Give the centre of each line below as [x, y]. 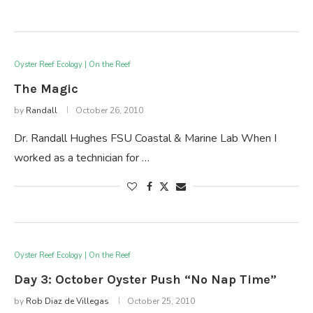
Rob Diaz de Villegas [67, 301]
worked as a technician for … [82, 158]
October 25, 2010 [161, 301]
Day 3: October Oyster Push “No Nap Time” [145, 279]
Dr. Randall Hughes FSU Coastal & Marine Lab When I [145, 138]
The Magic [46, 88]
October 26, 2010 [109, 110]
